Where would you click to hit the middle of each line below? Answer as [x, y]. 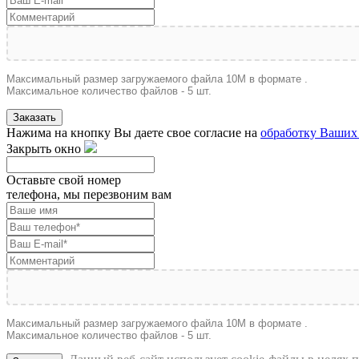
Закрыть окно [44, 149]
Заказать [34, 118]
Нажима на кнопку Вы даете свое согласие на [133, 133]
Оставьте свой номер [64, 180]
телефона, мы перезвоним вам [89, 195]
